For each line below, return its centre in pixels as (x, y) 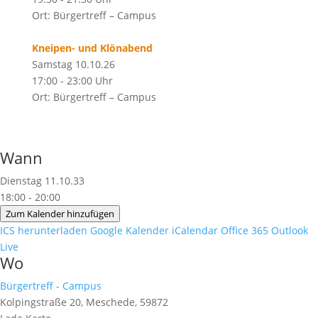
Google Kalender (130, 230)
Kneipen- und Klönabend (92, 48)
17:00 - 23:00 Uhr (72, 81)
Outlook (290, 230)
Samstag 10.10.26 (73, 64)
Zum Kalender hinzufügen (60, 214)
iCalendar (195, 230)
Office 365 (245, 230)
